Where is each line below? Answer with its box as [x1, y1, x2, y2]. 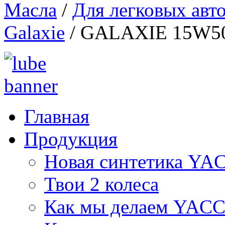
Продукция [24, 128, 118, 150]
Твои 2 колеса [44, 173, 159, 195]
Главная [24, 105, 89, 127]
